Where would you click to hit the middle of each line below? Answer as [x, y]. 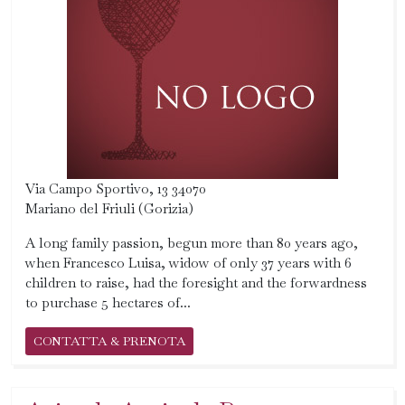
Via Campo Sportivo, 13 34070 [116, 188]
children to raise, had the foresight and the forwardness [196, 283]
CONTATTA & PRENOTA [109, 341]
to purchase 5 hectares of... [108, 302]
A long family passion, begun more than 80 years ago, [192, 243]
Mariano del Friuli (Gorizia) [109, 208]
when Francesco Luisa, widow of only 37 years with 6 [188, 263]
